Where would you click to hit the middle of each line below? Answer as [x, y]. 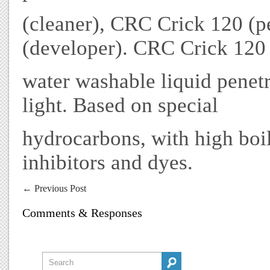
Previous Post [59, 188]
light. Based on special [120, 105]
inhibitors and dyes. [108, 162]
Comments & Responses [82, 213]
